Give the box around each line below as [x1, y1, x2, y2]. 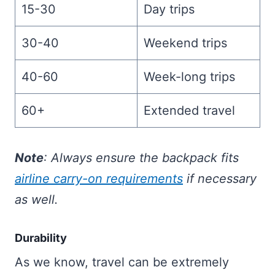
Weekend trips [144, 36, 227, 51]
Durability [15, 231, 67, 245]
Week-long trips [144, 69, 235, 85]
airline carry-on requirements [15, 171, 183, 187]
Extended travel [144, 103, 235, 118]
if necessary [183, 171, 257, 187]
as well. [15, 192, 58, 207]
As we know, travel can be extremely [15, 255, 229, 270]
